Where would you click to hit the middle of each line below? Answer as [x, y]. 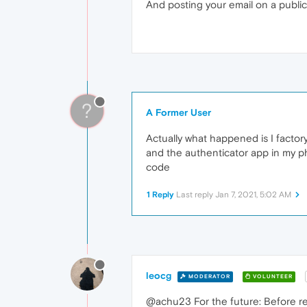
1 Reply [160, 195]
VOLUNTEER [272, 276]
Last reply [196, 195]
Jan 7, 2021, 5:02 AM [253, 195]
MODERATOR [208, 276]
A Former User [179, 113]
